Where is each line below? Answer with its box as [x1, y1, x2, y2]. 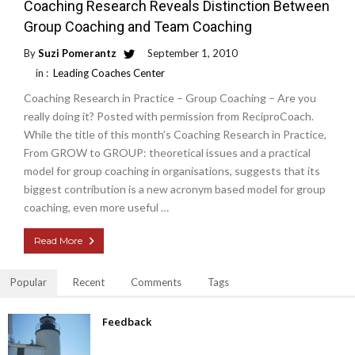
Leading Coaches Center [53, 67, 165, 79]
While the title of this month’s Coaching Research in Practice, [24, 128, 326, 141]
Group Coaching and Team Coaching [24, 18, 252, 35]
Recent [73, 276, 105, 288]
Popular [10, 276, 47, 288]
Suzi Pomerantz [38, 47, 116, 59]
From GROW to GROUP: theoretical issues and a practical [24, 146, 311, 159]
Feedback [102, 315, 151, 329]
